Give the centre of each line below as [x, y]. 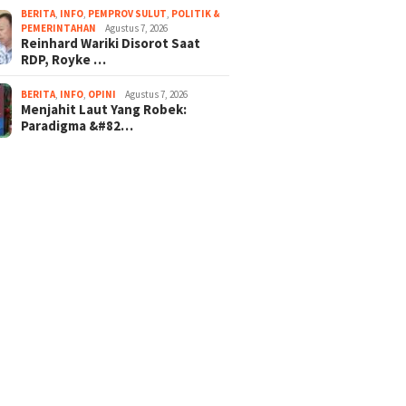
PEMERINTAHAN [59, 28]
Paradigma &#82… [77, 125]
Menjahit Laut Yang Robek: [104, 109]
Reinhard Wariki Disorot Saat [111, 43]
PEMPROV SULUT [128, 13]
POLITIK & [196, 13]
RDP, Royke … [64, 59]
